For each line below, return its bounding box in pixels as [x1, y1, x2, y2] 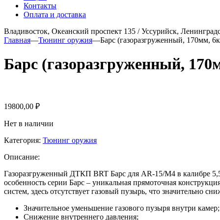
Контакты [24, 1, 56, 10]
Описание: [4, 152, 40, 161]
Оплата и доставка [24, 10, 86, 19]
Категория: [4, 136, 43, 144]
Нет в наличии [4, 119, 54, 128]
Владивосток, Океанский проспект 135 [4, 27, 136, 35]
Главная [4, 35, 30, 44]
